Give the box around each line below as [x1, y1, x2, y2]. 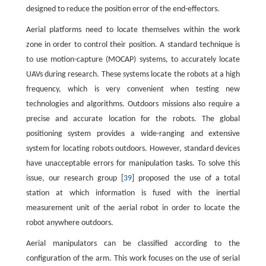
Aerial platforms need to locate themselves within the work [26, 26, 240, 34]
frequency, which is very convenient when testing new [26, 85, 240, 94]
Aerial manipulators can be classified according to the [26, 239, 240, 248]
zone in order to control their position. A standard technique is [26, 40, 240, 49]
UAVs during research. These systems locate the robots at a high [26, 70, 240, 79]
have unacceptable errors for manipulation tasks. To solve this [26, 159, 240, 168]
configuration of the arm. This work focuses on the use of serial [26, 254, 240, 263]
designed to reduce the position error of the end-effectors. [26, 5, 220, 14]
